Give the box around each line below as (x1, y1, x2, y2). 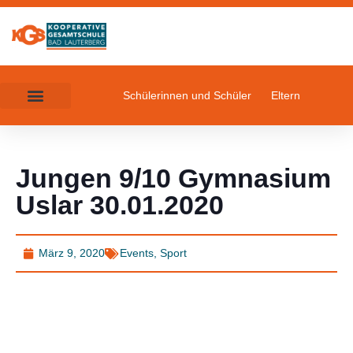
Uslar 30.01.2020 (16, 190, 224, 221)
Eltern (271, 89, 301, 102)
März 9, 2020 (39, 247, 105, 260)
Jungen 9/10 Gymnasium (16, 163, 331, 194)
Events (120, 247, 154, 260)
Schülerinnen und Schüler (123, 89, 252, 102)
